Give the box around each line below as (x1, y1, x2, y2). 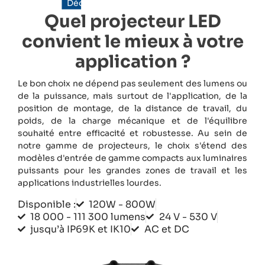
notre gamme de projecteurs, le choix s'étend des (18, 140, 247, 151)
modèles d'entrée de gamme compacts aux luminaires (18, 153, 247, 164)
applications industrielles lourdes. (18, 177, 161, 189)
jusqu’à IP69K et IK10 (30, 222, 131, 235)
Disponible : (18, 198, 76, 211)
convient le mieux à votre (21, 37, 244, 59)
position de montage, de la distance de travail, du (18, 103, 247, 114)
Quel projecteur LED (44, 17, 221, 38)
